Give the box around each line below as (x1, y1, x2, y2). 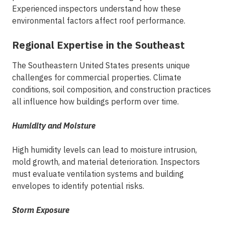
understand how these (97, 4, 181, 14)
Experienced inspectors (12, 4, 97, 14)
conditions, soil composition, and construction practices (12, 84, 211, 94)
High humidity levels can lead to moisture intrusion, (12, 145, 197, 155)
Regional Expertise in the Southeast (12, 38, 185, 52)
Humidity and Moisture (12, 121, 95, 131)
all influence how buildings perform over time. (12, 96, 179, 106)
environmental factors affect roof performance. (12, 16, 185, 26)
